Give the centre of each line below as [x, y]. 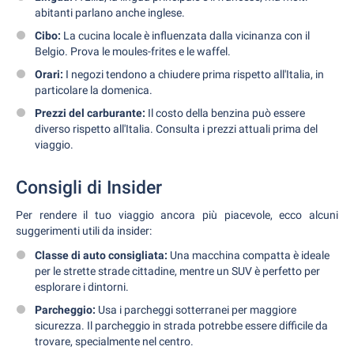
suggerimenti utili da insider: [84, 231]
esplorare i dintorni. [82, 287]
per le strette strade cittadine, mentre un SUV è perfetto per [177, 271]
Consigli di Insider [89, 188]
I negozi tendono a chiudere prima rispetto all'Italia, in [194, 74]
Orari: [49, 74]
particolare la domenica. [94, 90]
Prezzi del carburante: [90, 113]
